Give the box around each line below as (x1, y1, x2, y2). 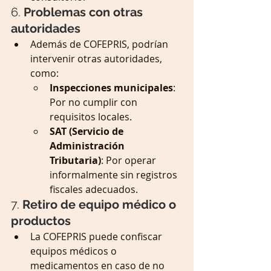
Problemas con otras (24, 5, 146, 20)
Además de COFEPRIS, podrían (30, 38, 171, 51)
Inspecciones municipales (50, 81, 173, 95)
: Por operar (101, 154, 158, 168)
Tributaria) (50, 154, 101, 168)
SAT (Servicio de (50, 125, 126, 139)
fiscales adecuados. (50, 183, 138, 197)
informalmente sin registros (50, 168, 180, 182)
